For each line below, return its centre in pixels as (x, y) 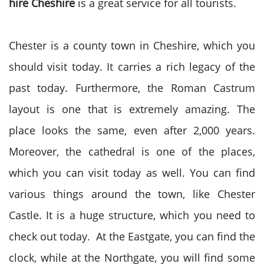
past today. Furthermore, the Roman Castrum (132, 88)
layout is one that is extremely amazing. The (132, 109)
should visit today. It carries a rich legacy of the (132, 67)
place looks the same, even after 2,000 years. (132, 130)
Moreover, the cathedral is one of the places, (132, 151)
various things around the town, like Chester (132, 194)
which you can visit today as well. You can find (132, 173)
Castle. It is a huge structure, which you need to (132, 215)
